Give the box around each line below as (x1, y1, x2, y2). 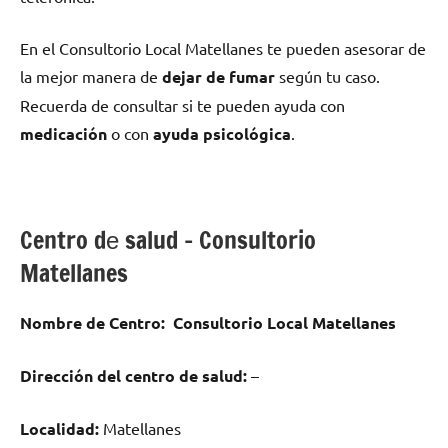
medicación (20, 123, 107, 145)
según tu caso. (275, 66, 380, 87)
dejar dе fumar (162, 66, 275, 88)
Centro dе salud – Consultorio (20, 223, 316, 258)
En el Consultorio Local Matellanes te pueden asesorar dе (20, 38, 426, 59)
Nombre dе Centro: (20, 312, 165, 334)
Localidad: (20, 418, 99, 440)
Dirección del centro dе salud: (20, 365, 247, 387)
